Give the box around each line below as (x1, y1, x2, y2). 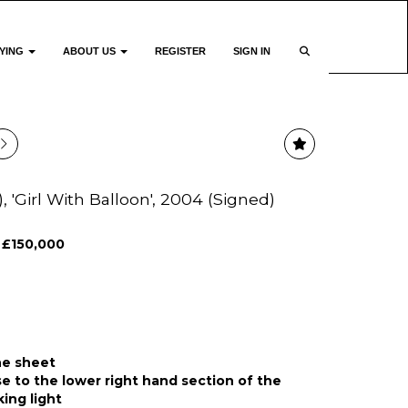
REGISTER (155, 46, 207, 56)
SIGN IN (233, 46, 271, 56)
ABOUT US (63, 46, 119, 56)
